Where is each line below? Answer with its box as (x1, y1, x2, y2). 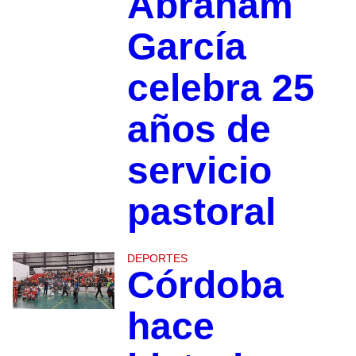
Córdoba (126, 263, 284, 306)
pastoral (126, 190, 276, 233)
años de (126, 107, 271, 150)
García (126, 25, 246, 68)
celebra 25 (126, 66, 315, 109)
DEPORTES (126, 251, 188, 265)
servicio (126, 149, 272, 192)
